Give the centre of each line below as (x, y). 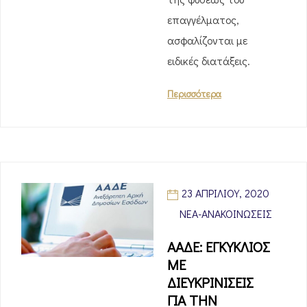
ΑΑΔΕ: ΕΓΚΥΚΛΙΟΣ (219, 247)
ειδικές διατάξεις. (209, 61)
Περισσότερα (194, 94)
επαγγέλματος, (203, 20)
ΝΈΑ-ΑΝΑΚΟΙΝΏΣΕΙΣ (226, 213)
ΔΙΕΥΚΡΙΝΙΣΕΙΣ (210, 282)
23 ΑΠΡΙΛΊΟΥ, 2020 (225, 193)
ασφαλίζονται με (207, 40)
